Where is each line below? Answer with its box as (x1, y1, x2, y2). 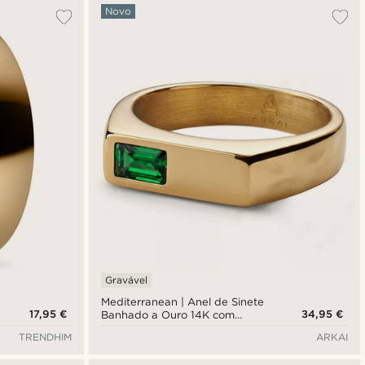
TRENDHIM (18, 330, 72, 343)
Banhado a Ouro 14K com (100, 308, 235, 321)
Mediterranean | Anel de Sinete (100, 295, 265, 308)
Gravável (104, 273, 147, 286)
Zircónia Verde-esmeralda (100, 321, 236, 334)
